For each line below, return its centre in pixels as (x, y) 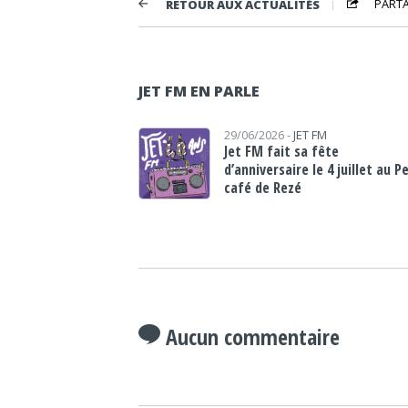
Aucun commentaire (250, 337)
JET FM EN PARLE (199, 91)
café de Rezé (263, 188)
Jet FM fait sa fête (282, 151)
